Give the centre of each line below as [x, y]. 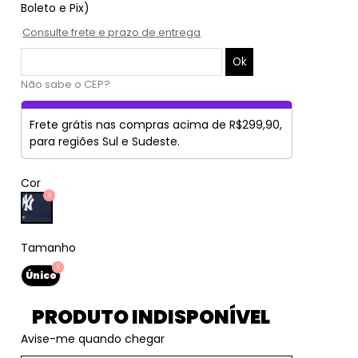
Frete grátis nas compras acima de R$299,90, [156, 125]
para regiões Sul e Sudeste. [105, 141]
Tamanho [49, 248]
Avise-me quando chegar [93, 339]
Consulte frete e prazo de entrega [112, 32]
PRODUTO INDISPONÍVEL [151, 317]
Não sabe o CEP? [66, 84]
